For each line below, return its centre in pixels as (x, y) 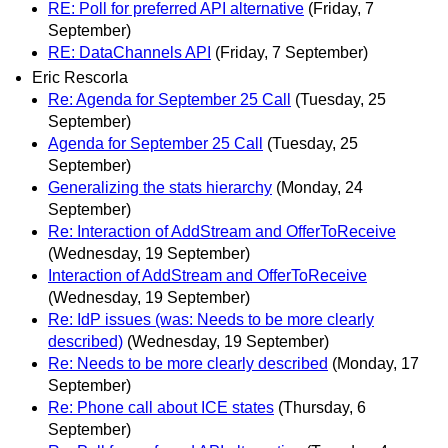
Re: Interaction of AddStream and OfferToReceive (222, 231)
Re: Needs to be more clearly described (188, 363)
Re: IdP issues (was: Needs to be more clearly (211, 319)
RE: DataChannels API (129, 52)
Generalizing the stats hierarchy (160, 187)
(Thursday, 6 (322, 407)
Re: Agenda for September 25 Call (169, 99)
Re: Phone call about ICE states (161, 407)
